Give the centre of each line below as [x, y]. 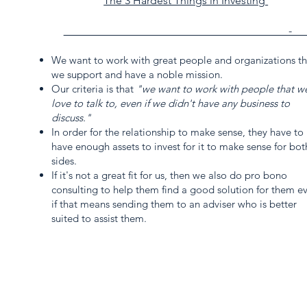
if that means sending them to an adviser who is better [174, 204]
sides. [65, 161]
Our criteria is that [94, 89]
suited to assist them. [99, 218]
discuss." [74, 118]
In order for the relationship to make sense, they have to [177, 132]
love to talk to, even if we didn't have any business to [170, 103]
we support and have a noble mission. [139, 74]
